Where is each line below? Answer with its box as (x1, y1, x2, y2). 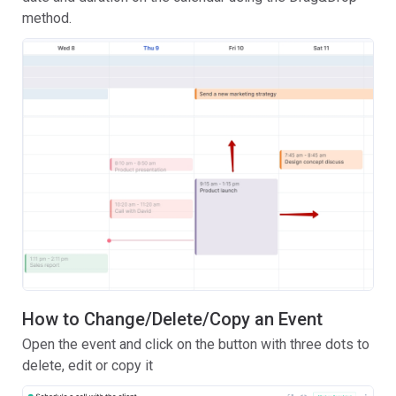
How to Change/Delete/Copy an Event (22, 308, 323, 331)
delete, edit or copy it (22, 357, 153, 375)
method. (22, 10, 72, 27)
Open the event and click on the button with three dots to (22, 336, 369, 354)
